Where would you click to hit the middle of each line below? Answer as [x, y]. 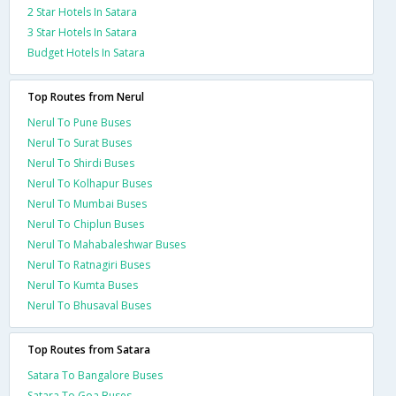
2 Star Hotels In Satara [82, 11]
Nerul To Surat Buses [80, 142]
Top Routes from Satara [89, 349]
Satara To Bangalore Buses [95, 375]
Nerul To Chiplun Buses [86, 224]
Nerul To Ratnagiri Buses [89, 264]
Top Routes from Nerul [86, 96]
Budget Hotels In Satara [86, 52]
